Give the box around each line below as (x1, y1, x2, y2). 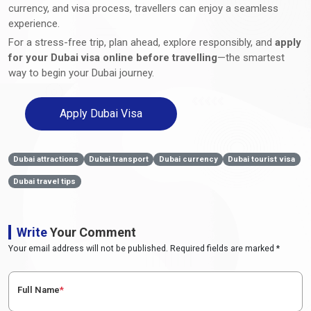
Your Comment (47, 224, 136, 239)
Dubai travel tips (13, 176, 76, 186)
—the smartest (217, 51, 285, 64)
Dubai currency (158, 154, 218, 164)
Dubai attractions (13, 154, 79, 164)
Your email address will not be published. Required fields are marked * (8, 243, 280, 253)
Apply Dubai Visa (60, 106, 142, 120)
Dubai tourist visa (228, 154, 296, 164)
